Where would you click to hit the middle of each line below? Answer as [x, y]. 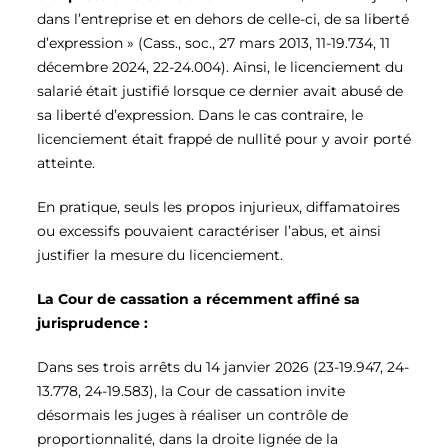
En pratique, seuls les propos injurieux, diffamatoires [218, 207]
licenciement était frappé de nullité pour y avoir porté [224, 139]
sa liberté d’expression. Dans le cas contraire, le [200, 115]
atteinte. [66, 163]
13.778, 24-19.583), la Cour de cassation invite [191, 391]
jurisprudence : [92, 323]
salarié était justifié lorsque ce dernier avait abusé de [220, 91]
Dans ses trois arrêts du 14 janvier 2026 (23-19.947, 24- [223, 367]
